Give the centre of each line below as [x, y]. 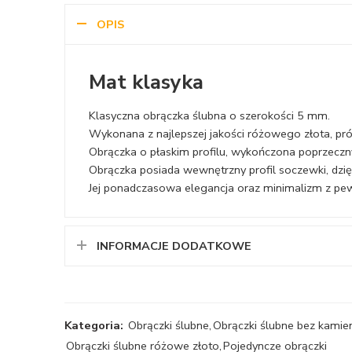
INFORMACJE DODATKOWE [174, 246]
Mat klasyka [146, 82]
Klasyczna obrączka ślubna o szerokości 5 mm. [209, 115]
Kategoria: [94, 325]
